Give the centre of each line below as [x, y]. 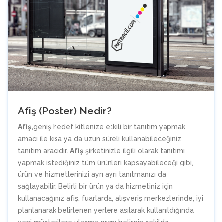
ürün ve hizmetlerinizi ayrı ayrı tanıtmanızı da [92, 175]
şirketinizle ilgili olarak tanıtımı [134, 151]
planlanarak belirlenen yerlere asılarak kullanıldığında [106, 210]
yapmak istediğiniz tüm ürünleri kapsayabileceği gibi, [106, 163]
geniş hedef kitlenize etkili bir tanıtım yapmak [109, 127]
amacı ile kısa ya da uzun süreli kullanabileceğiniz [100, 139]
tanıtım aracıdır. [43, 151]
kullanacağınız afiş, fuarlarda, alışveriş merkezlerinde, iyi [111, 198]
